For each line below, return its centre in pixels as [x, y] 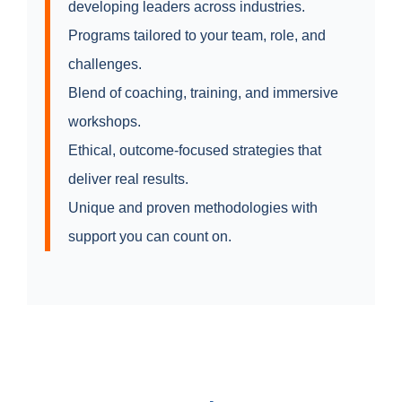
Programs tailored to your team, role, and [197, 35]
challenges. [105, 64]
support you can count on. [150, 236]
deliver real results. [128, 179]
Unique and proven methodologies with [193, 207]
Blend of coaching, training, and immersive [203, 92]
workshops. [105, 121]
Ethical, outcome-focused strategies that [195, 150]
